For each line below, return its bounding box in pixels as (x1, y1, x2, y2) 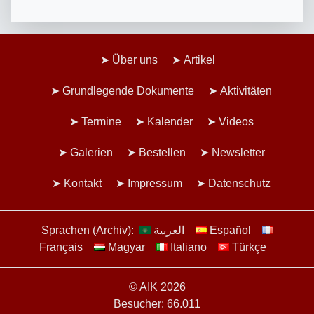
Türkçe (232, 240, 266, 253)
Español (209, 224, 251, 236)
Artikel (184, 53, 215, 66)
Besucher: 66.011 (114, 297, 200, 310)
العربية (153, 224, 184, 236)
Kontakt (64, 177, 102, 189)
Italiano (170, 240, 207, 253)
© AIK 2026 (128, 280, 186, 293)
